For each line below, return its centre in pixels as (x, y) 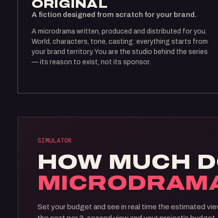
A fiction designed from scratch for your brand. (114, 15)
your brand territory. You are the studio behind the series (120, 52)
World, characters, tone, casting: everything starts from (120, 42)
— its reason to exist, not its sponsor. (91, 62)
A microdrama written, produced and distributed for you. (119, 31)
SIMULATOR (55, 141)
